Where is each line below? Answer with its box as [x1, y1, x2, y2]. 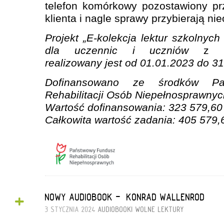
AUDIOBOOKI [98, 205, 133, 214]
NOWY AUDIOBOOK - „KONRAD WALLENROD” [45, 191, 207, 203]
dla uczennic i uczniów [45, 44, 189, 56]
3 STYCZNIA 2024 [45, 205, 98, 214]
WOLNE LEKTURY [135, 205, 184, 214]
